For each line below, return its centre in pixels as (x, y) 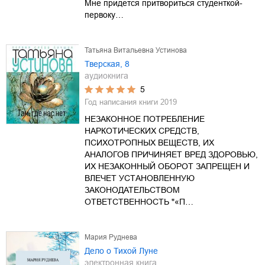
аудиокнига (106, 75)
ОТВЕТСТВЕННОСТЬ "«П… (139, 201)
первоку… (104, 14)
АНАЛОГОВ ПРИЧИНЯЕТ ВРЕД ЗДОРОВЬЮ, (171, 154)
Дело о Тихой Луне (121, 251)
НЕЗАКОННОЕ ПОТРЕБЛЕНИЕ (145, 119)
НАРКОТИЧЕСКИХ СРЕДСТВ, (142, 130)
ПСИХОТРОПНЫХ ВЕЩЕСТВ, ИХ (149, 142)
